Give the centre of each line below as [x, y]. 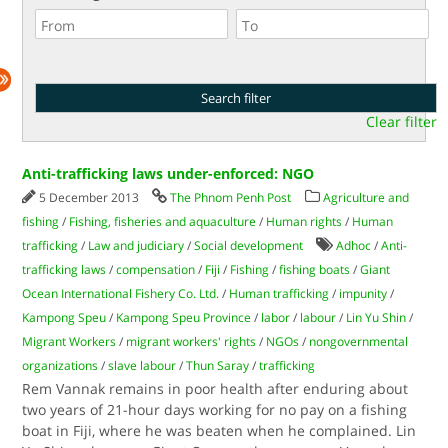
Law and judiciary [136, 245]
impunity [363, 293]
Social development [249, 245]
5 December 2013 [91, 197]
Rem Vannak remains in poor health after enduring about [215, 388]
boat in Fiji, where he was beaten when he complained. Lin [219, 430]
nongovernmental [359, 341]
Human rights [304, 221]
